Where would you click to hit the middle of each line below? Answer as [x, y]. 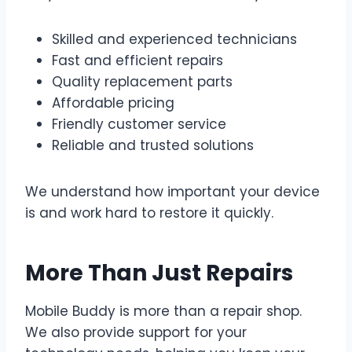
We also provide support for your [136, 332]
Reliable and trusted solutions [153, 145]
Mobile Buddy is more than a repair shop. [163, 311]
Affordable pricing [113, 103]
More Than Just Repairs [159, 273]
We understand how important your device [172, 191]
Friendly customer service [139, 124]
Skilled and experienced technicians [174, 39]
